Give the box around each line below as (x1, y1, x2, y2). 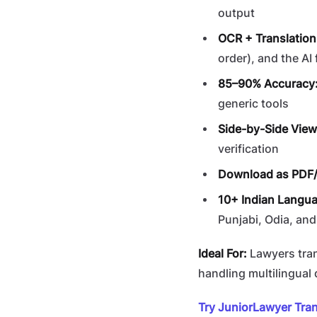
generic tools (218, 97, 289, 110)
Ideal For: (198, 247, 247, 260)
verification (218, 142, 279, 156)
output (218, 6, 255, 20)
